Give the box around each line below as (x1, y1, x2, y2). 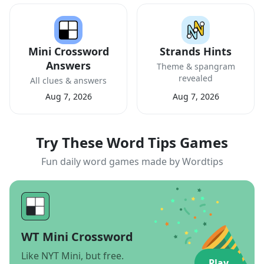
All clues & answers (30, 75, 107, 86)
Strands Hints (160, 44, 232, 58)
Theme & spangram (156, 61, 235, 72)
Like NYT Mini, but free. (21, 249, 124, 262)
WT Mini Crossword (21, 229, 133, 245)
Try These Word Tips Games (36, 133, 228, 152)
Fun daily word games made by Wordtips (41, 155, 223, 168)
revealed (179, 72, 213, 84)
